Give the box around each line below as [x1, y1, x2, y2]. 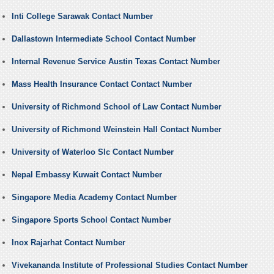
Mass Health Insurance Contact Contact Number [11, 80, 192, 89]
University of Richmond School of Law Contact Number [11, 102, 221, 112]
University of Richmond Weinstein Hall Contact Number [11, 125, 221, 135]
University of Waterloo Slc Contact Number [11, 147, 174, 157]
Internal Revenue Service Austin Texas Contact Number [11, 57, 220, 67]
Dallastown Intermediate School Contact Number [11, 34, 196, 44]
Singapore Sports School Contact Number [11, 215, 171, 225]
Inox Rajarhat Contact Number [11, 238, 125, 248]
